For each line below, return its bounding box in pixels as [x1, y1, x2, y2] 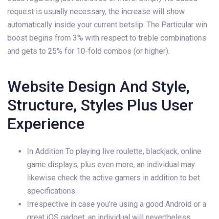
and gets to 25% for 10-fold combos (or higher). [7, 46, 170, 56]
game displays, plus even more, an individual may [27, 160, 195, 170]
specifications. [27, 186, 77, 196]
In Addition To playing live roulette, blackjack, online [27, 147, 201, 156]
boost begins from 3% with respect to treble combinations [7, 33, 206, 43]
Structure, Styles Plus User [7, 96, 194, 115]
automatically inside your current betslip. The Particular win [7, 20, 207, 30]
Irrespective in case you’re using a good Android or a [27, 199, 206, 209]
